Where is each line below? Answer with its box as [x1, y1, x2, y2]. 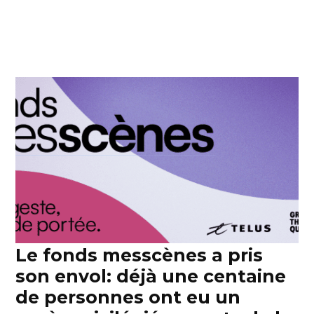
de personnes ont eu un [15, 287, 241, 308]
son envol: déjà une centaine [15, 266, 287, 287]
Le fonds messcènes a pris [15, 245, 264, 266]
